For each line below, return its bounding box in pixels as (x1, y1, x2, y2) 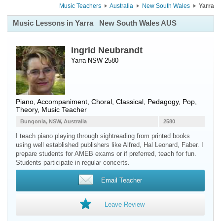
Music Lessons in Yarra (13, 19, 95, 27)
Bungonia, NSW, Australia (20, 118, 87, 124)
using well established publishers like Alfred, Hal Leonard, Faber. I (16, 141, 203, 148)
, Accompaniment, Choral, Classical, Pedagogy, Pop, (34, 98, 197, 106)
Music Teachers (59, 2, 101, 9)
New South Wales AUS (99, 19, 177, 27)
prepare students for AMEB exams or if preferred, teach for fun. (16, 150, 196, 157)
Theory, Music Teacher (16, 106, 87, 113)
